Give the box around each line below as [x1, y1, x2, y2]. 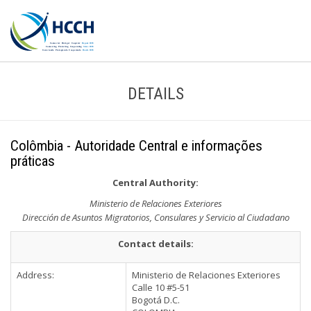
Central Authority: [112, 176, 199, 189]
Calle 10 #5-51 [132, 281, 190, 294]
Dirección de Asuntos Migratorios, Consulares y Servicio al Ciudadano [22, 211, 289, 224]
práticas [10, 153, 55, 169]
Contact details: [117, 237, 194, 250]
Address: [17, 269, 54, 281]
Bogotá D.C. [132, 294, 180, 306]
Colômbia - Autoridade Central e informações [10, 137, 262, 154]
